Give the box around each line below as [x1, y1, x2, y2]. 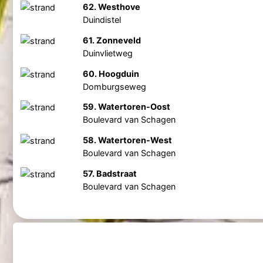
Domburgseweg [82, 81, 146, 92]
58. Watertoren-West [82, 135, 172, 146]
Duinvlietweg [82, 48, 133, 58]
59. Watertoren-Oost [82, 102, 170, 112]
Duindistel [82, 15, 121, 25]
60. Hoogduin [82, 68, 139, 79]
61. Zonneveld [82, 35, 141, 45]
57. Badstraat [82, 168, 137, 178]
